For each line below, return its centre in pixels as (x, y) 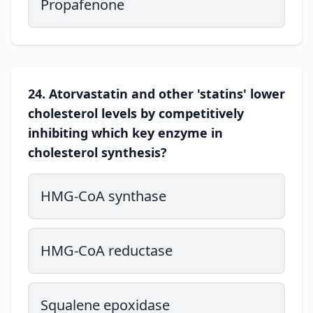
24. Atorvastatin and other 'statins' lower (156, 94)
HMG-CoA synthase (103, 196)
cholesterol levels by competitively (136, 113)
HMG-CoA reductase (107, 250)
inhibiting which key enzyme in (125, 133)
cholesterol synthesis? (97, 152)
